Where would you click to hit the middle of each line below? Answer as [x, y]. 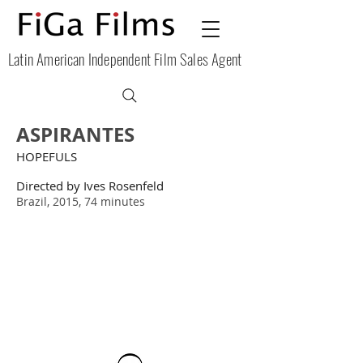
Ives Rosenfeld [124, 186]
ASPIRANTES [75, 135]
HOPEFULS [47, 156]
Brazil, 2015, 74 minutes [81, 201]
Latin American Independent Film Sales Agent [125, 58]
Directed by [50, 186]
